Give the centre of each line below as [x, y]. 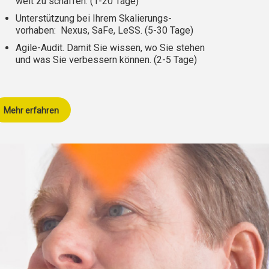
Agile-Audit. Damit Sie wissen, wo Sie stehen [110, 48]
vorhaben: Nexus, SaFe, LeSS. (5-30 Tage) [104, 31]
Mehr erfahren [31, 110]
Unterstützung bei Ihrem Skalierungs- [94, 19]
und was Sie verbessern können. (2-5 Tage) [106, 60]
